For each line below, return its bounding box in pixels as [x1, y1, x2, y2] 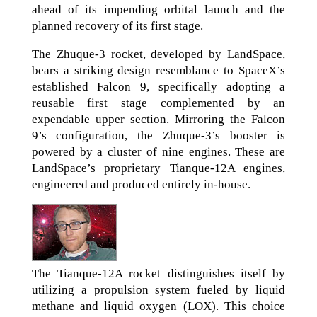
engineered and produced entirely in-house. [31, 177, 250, 191]
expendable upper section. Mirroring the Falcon [31, 112, 286, 126]
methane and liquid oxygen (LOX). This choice [31, 299, 286, 313]
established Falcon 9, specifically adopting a [31, 79, 286, 93]
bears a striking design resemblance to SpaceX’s [31, 63, 286, 77]
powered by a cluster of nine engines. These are [31, 144, 286, 158]
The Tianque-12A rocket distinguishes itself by [31, 266, 286, 280]
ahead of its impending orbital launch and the [31, 2, 286, 16]
